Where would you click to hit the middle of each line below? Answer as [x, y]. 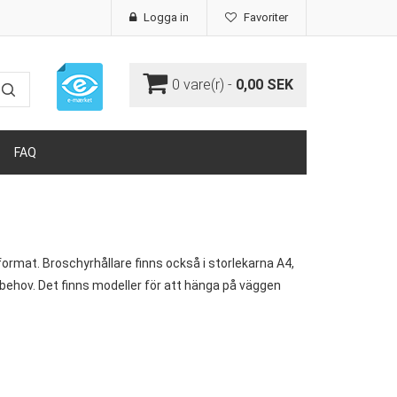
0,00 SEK [265, 85]
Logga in [165, 17]
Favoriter [265, 17]
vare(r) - [208, 85]
